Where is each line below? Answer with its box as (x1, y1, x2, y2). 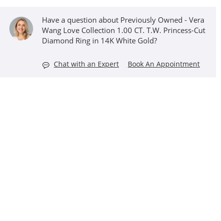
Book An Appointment (128, 59, 200, 69)
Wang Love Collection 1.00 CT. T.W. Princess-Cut (42, 25, 206, 35)
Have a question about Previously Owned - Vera (42, 15, 205, 25)
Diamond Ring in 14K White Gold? (42, 36, 157, 45)
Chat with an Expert (54, 59, 119, 69)
